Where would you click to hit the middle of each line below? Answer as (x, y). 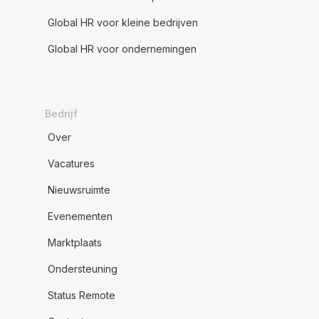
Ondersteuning (82, 269)
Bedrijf (61, 114)
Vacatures (71, 163)
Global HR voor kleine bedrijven (122, 22)
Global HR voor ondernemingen (122, 49)
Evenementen (80, 216)
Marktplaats (74, 242)
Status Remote (81, 295)
